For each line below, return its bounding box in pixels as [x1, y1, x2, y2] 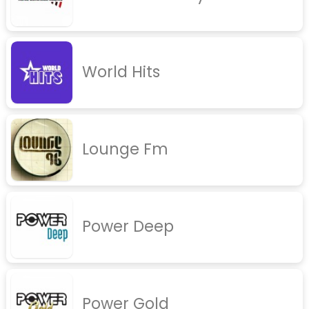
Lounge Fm [81, 138, 168, 161]
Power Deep [81, 215, 174, 238]
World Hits [81, 61, 160, 83]
